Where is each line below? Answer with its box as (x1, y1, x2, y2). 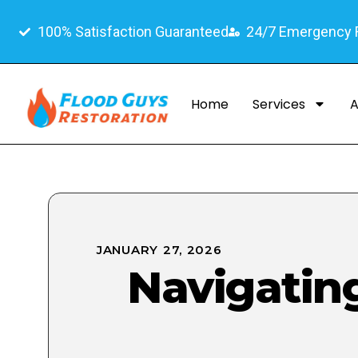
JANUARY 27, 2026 (97, 242, 222, 257)
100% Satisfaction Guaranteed (37, 23, 229, 40)
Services (253, 94, 305, 113)
